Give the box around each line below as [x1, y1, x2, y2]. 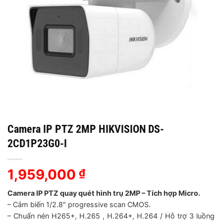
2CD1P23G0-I [7, 137, 67, 150]
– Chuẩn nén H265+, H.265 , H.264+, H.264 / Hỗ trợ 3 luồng [7, 212, 215, 221]
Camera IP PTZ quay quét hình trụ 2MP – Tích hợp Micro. [7, 189, 200, 198]
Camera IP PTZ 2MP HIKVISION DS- [7, 122, 164, 136]
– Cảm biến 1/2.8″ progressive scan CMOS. [7, 200, 151, 209]
